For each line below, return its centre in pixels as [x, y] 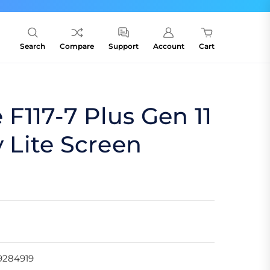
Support [124, 46]
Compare [77, 46]
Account [169, 46]
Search [33, 46]
